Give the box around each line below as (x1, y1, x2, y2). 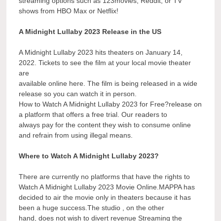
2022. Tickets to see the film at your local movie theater (19, 59, 191, 67)
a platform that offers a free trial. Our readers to (19, 110, 168, 119)
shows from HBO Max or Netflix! (19, 7, 119, 15)
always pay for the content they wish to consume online (19, 121, 191, 129)
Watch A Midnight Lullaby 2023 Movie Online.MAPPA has (19, 183, 195, 191)
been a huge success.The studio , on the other (19, 204, 165, 212)
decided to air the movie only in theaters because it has (19, 193, 191, 202)
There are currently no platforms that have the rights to (19, 173, 190, 181)
